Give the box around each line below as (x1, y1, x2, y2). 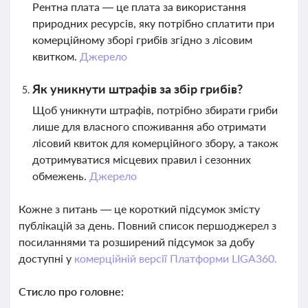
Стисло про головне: (19, 285, 124, 298)
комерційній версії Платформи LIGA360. (74, 252, 277, 265)
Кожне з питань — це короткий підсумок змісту (19, 202, 260, 215)
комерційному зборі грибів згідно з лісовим (32, 33, 252, 46)
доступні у (19, 252, 74, 265)
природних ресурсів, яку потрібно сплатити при (32, 16, 274, 30)
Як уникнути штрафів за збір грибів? (32, 81, 243, 96)
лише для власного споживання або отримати (32, 120, 266, 133)
